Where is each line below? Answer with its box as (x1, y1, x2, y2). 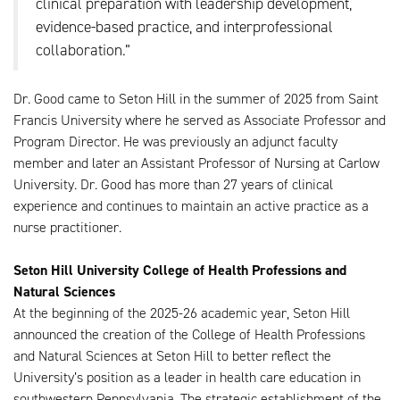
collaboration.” (36, 39, 130, 62)
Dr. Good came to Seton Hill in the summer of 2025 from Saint (13, 89, 379, 109)
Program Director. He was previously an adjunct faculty (13, 132, 337, 152)
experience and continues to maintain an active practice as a (13, 196, 369, 216)
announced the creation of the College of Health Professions (13, 325, 365, 345)
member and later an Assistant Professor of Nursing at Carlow (13, 154, 379, 173)
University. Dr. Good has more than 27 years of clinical (13, 175, 333, 195)
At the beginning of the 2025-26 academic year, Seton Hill (13, 304, 350, 323)
